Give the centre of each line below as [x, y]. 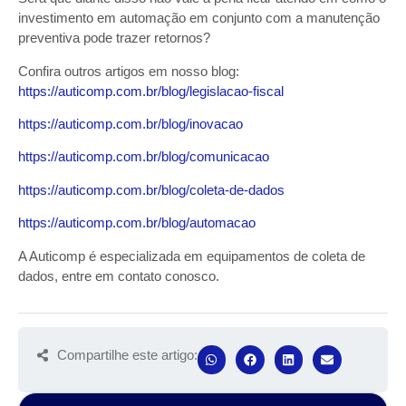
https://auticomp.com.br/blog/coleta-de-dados [151, 189]
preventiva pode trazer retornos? [114, 38]
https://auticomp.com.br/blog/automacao [137, 223]
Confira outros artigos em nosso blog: [129, 71]
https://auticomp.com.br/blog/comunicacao [144, 157]
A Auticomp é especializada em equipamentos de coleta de [192, 256]
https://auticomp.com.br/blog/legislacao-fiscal [151, 91]
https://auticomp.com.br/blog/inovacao [130, 124]
